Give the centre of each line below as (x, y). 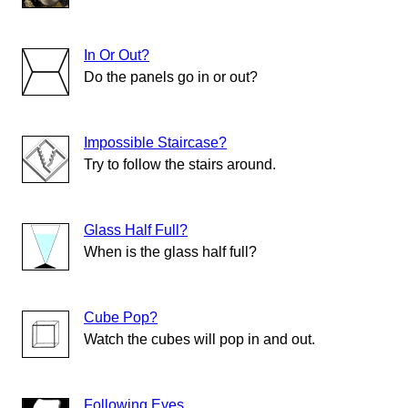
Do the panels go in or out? (171, 77)
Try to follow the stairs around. (180, 165)
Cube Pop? (121, 318)
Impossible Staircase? (155, 143)
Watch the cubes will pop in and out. (199, 340)
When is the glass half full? (170, 252)
